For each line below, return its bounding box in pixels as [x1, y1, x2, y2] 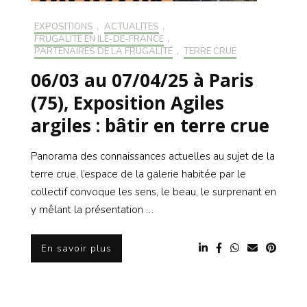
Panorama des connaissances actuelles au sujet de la [31, 149, 275, 164]
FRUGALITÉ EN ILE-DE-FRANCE [34, 33, 164, 46]
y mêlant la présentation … [31, 203, 153, 217]
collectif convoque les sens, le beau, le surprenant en [31, 185, 276, 199]
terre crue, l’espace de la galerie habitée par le [31, 167, 246, 182]
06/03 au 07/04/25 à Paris [31, 68, 254, 93]
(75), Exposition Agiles [31, 90, 224, 116]
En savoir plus [41, 241, 112, 255]
